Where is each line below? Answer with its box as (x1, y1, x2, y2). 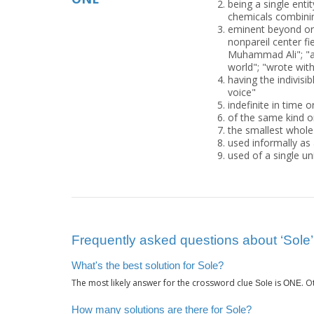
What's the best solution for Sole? (71, 259, 224, 271)
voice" (227, 86, 256, 99)
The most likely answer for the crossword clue (71, 277, 255, 289)
